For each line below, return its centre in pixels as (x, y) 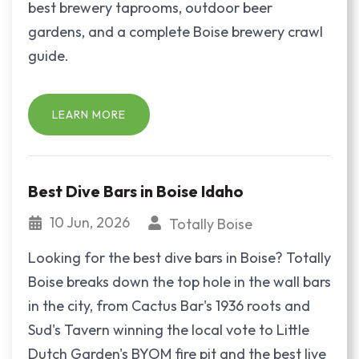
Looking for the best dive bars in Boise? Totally (179, 257)
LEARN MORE (89, 114)
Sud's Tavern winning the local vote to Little (169, 329)
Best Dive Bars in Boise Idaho (136, 192)
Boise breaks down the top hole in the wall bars (179, 281)
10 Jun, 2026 (91, 223)
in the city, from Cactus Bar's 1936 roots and (169, 305)
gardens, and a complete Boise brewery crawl (175, 32)
